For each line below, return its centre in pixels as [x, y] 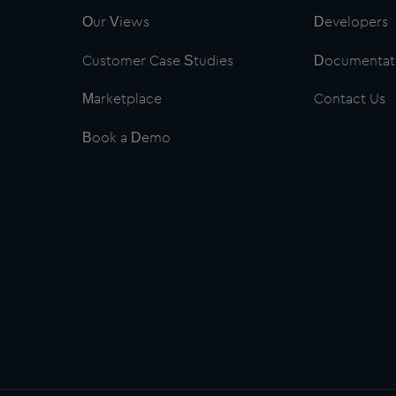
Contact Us [350, 99]
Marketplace [122, 99]
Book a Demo [126, 137]
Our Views [115, 23]
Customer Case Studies [157, 61]
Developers [351, 23]
